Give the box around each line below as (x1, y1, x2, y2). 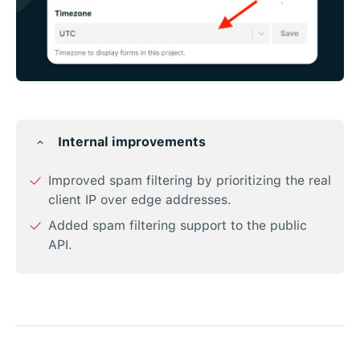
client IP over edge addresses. (48, 192, 231, 208)
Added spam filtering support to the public (48, 218, 307, 234)
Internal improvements (58, 134, 206, 150)
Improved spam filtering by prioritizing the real (48, 173, 331, 189)
